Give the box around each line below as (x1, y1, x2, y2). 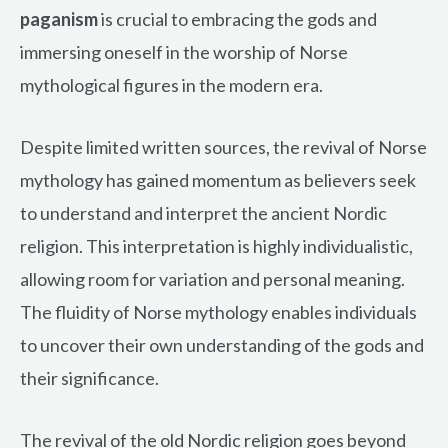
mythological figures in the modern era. (20, 74, 323, 97)
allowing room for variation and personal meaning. (20, 268, 405, 291)
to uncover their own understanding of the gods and (20, 334, 424, 357)
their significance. (20, 367, 159, 390)
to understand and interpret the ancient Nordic (20, 202, 387, 225)
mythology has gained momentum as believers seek (20, 169, 416, 192)
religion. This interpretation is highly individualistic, (20, 235, 413, 258)
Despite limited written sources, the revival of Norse (20, 136, 427, 159)
